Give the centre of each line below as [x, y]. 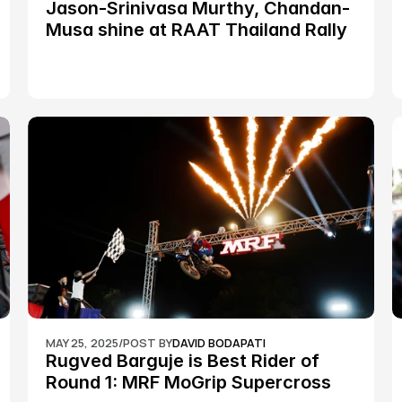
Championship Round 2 [144, 51]
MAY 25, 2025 [82, 343]
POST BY [147, 343]
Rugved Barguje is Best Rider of [182, 361]
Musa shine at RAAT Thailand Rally [196, 30]
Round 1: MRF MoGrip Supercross [188, 382]
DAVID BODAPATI [218, 343]
